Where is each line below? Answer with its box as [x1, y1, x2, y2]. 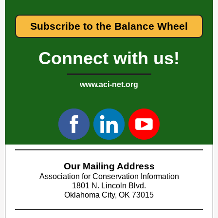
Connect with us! [38, 48, 180, 68]
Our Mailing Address [63, 161, 155, 171]
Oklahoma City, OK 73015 [64, 191, 154, 199]
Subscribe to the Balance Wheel [30, 20, 188, 32]
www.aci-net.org [80, 80, 138, 89]
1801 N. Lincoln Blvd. [72, 182, 146, 190]
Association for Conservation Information [39, 172, 179, 181]
